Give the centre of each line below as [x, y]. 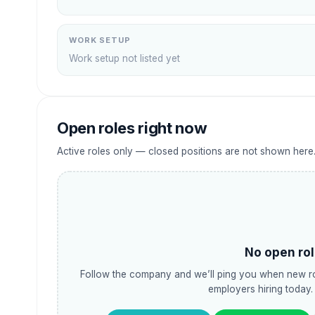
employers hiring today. [261, 289]
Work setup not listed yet [124, 58]
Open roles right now [132, 128]
